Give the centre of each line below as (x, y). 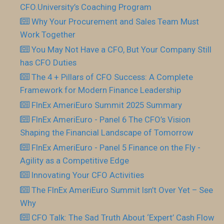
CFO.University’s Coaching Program (86, 7)
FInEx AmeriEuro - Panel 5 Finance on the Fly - (116, 147)
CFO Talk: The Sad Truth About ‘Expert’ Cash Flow (123, 217)
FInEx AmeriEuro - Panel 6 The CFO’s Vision (111, 119)
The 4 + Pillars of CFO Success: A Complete (112, 77)
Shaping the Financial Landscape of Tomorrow (107, 132)
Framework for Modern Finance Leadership (100, 90)
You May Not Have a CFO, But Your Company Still (122, 49)
